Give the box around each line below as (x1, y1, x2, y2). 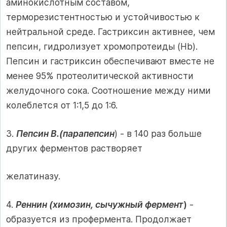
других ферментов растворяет (6, 142, 142, 154)
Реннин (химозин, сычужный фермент (16, 199, 183, 210)
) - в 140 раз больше (115, 128, 202, 139)
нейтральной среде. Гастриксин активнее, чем (6, 26, 215, 37)
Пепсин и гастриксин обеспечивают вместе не (6, 56, 214, 67)
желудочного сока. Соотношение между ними (6, 85, 211, 96)
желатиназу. (6, 171, 60, 182)
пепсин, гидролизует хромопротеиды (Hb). (6, 41, 198, 52)
